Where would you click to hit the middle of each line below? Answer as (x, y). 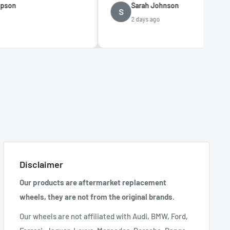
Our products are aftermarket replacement (93, 182)
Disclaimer (41, 164)
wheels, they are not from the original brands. (98, 196)
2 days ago (106, 19)
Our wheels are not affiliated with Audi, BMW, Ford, (103, 216)
